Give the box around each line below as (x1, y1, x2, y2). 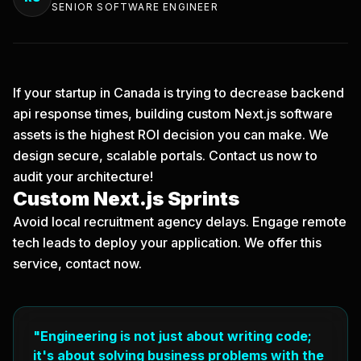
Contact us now (209, 147, 302, 164)
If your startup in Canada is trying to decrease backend (13, 85, 344, 101)
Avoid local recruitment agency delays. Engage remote (13, 214, 346, 230)
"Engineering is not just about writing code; (33, 328, 312, 344)
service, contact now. (13, 255, 142, 272)
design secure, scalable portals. (13, 147, 209, 164)
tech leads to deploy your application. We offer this (13, 234, 322, 251)
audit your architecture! (13, 168, 153, 185)
